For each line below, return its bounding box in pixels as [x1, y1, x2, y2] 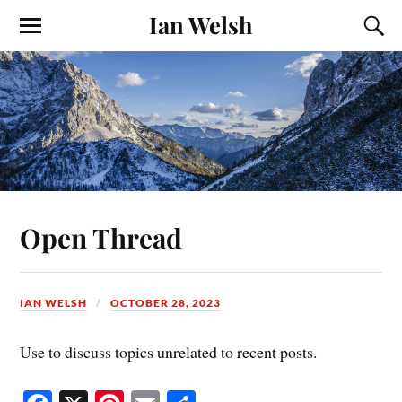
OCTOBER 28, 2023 [110, 296, 222, 310]
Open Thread [20, 220, 183, 256]
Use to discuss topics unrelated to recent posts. [20, 341, 318, 363]
